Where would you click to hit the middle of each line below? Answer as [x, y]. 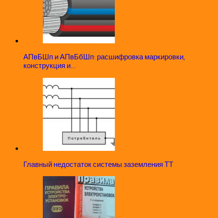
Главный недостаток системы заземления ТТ [98, 164]
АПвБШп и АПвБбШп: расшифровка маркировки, [104, 57]
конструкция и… [50, 66]
